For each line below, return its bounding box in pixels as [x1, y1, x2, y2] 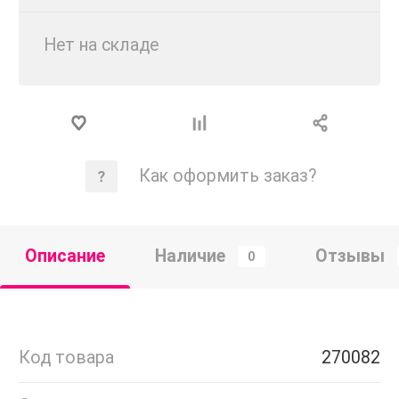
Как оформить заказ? [138, 166, 317, 187]
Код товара [19, 346, 114, 368]
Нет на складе [44, 34, 159, 55]
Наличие [155, 246, 225, 267]
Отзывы [314, 246, 385, 267]
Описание [25, 246, 105, 267]
